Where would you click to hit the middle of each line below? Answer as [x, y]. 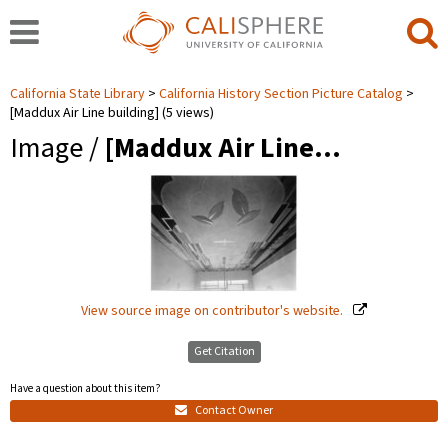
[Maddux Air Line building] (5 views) [112, 113]
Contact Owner [233, 410]
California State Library [79, 94]
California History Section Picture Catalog [281, 94]
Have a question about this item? [85, 388]
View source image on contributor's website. [213, 311]
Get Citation [224, 351]
